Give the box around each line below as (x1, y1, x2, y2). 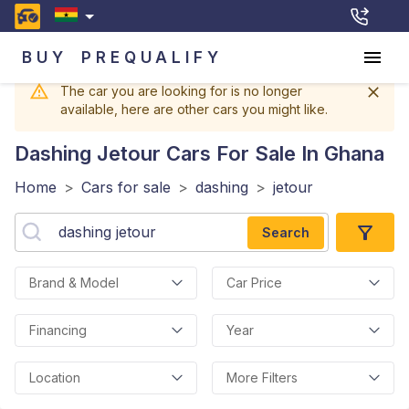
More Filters (226, 370, 298, 385)
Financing (29, 322, 87, 338)
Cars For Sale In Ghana (161, 142, 384, 165)
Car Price (226, 275, 282, 290)
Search (262, 224, 309, 240)
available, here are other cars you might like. (60, 101, 328, 117)
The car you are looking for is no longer (60, 83, 302, 99)
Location (29, 370, 80, 385)
